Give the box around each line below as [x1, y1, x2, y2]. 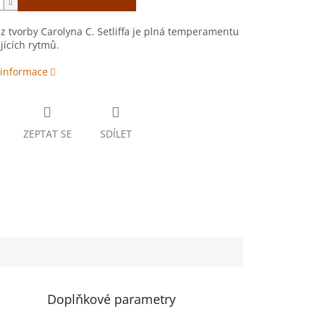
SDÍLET [99, 127, 132, 141]
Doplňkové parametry [47, 290, 176, 308]
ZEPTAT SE [23, 127, 72, 141]
